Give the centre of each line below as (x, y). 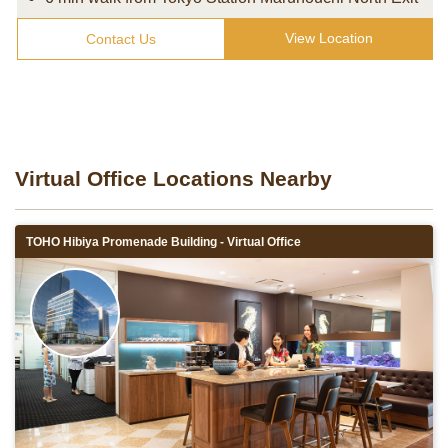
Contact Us (121, 39)
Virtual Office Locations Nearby (173, 178)
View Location (329, 38)
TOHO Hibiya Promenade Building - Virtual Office (163, 242)
